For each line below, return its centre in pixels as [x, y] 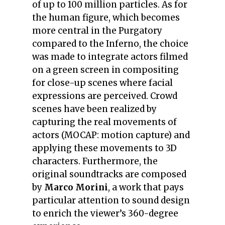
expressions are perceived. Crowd [105, 96]
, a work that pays [146, 187]
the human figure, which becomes [106, 17]
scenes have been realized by [94, 109]
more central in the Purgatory [97, 30]
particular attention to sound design [111, 200]
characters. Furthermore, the [95, 161]
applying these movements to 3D [104, 148]
